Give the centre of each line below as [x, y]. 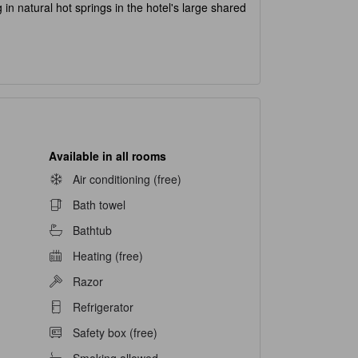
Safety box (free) [115, 333]
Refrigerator [103, 307]
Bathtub [92, 231]
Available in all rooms [107, 155]
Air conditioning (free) [127, 179]
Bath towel [99, 205]
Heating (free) [107, 256]
